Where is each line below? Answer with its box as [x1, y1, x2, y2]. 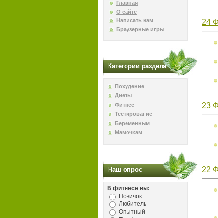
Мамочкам [115, 129, 142, 135]
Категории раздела [108, 62, 166, 70]
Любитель [119, 200, 146, 207]
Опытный [119, 208, 145, 215]
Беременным [115, 120, 150, 126]
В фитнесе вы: [107, 185, 150, 192]
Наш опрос [108, 166, 142, 173]
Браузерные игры [116, 26, 164, 32]
